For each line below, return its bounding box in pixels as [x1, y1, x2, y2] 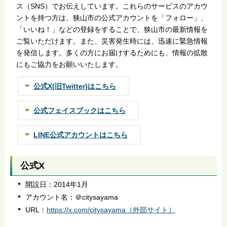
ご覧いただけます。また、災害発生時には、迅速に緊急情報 [16, 36, 208, 45]
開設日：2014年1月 [25, 180, 88, 189]
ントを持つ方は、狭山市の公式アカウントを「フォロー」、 [16, 13, 208, 22]
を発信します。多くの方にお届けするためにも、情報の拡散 [16, 48, 208, 57]
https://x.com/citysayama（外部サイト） [47, 206, 175, 214]
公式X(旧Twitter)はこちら [33, 82, 116, 90]
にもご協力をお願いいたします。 [16, 60, 123, 68]
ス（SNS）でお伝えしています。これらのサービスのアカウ [16, 2, 208, 10]
